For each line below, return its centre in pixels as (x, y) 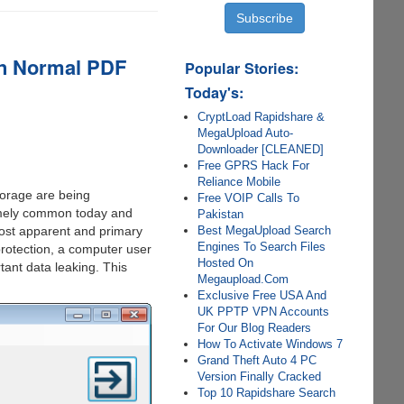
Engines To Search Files (262, 247)
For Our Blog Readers (255, 328)
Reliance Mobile (239, 182)
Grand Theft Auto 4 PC (257, 360)
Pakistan (221, 214)
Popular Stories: (242, 68)
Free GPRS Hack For (254, 165)
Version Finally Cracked (260, 376)
